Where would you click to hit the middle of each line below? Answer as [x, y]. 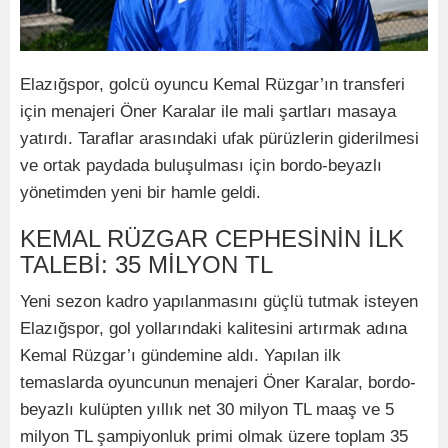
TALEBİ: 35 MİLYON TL [146, 264]
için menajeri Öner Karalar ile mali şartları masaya [208, 111]
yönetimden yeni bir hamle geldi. [140, 192]
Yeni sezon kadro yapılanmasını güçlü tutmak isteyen [219, 301]
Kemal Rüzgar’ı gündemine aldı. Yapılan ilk [180, 355]
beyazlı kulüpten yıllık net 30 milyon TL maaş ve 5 [207, 409]
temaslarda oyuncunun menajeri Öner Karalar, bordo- [218, 382]
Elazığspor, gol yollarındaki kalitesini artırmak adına [213, 328]
